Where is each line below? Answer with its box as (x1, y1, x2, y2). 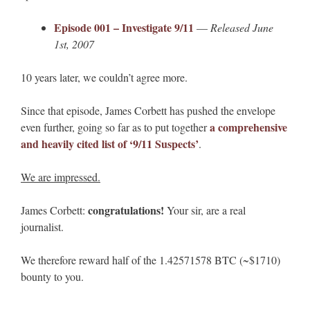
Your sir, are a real (164, 203, 246, 218)
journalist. (21, 219, 64, 235)
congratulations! (88, 202, 164, 219)
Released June (210, 20, 273, 35)
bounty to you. (21, 269, 84, 284)
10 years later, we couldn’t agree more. (21, 70, 188, 85)
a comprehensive (210, 119, 287, 136)
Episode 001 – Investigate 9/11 (54, 19, 194, 36)
